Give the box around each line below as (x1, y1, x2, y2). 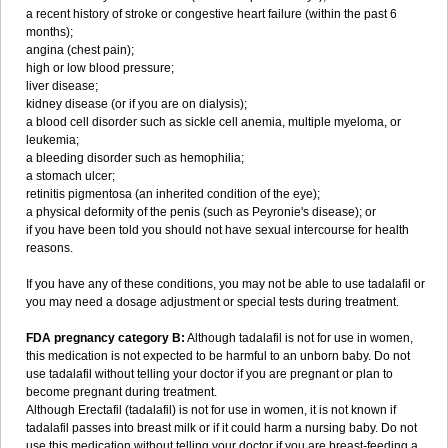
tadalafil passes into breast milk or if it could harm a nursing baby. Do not (26, 421, 417, 435)
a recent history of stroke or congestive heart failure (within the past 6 (26, 7, 397, 21)
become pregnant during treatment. (26, 385, 217, 399)
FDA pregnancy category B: (26, 331, 185, 345)
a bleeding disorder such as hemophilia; (26, 151, 244, 165)
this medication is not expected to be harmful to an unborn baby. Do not (26, 349, 410, 363)
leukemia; (26, 133, 79, 147)
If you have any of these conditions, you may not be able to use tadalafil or (26, 277, 425, 291)
